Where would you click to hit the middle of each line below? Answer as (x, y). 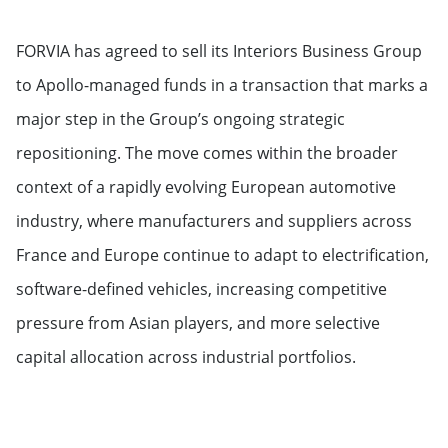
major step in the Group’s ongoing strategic (180, 119)
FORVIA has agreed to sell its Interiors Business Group (219, 51)
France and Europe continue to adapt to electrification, (222, 255)
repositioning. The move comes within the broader (207, 153)
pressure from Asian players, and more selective (198, 323)
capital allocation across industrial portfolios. (190, 357)
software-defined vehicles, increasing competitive (201, 289)
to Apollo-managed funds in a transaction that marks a (222, 85)
